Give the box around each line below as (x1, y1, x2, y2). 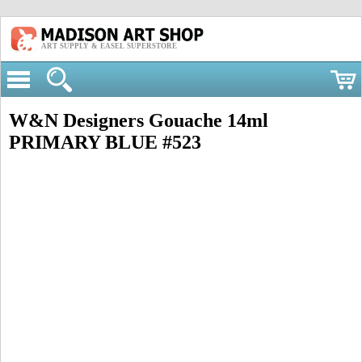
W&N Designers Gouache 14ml (9, 110, 268, 131)
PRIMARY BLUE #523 (9, 132, 201, 153)
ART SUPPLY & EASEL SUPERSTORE (41, 41, 177, 50)
